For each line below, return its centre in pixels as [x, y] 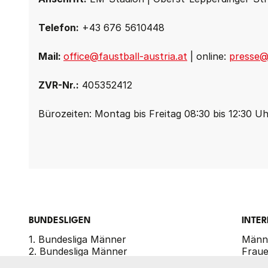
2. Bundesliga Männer [78, 251]
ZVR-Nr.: [59, 85]
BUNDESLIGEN [60, 221]
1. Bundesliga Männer [77, 239]
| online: [208, 56]
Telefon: [59, 28]
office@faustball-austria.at [125, 56]
